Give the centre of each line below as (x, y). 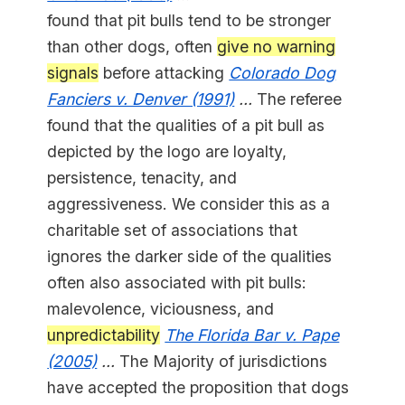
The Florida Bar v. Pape (252, 335)
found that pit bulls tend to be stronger (189, 21)
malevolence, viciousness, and (161, 309)
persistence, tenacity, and (142, 178)
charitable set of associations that (173, 231)
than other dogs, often (132, 47)
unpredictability (104, 335)
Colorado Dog (283, 73)
